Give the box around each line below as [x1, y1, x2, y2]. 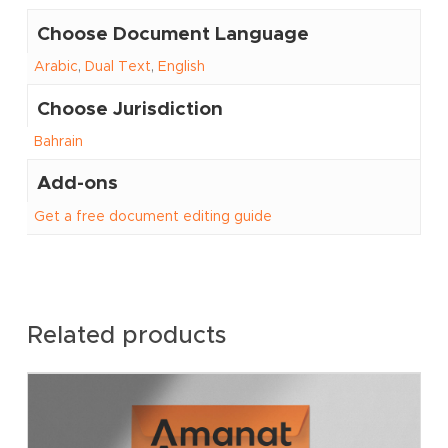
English [157, 57, 205, 76]
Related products [26, 320, 226, 351]
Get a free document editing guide [33, 206, 272, 225]
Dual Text [84, 57, 151, 76]
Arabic [33, 57, 78, 76]
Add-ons [37, 170, 119, 196]
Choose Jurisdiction [37, 95, 224, 121]
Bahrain [33, 131, 83, 150]
